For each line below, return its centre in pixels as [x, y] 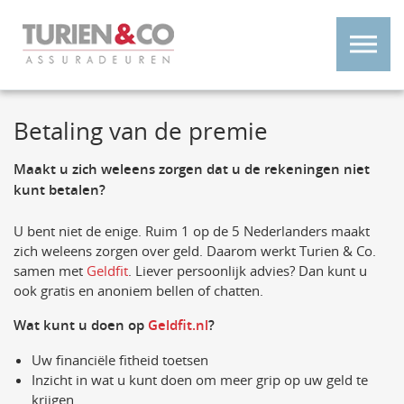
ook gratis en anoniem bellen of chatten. [138, 290]
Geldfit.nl [178, 325]
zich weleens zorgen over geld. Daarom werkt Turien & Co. [195, 251]
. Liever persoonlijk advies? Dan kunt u [248, 271]
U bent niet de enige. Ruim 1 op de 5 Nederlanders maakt [192, 231]
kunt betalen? [60, 190]
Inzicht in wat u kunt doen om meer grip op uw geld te [200, 380]
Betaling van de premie [141, 131]
